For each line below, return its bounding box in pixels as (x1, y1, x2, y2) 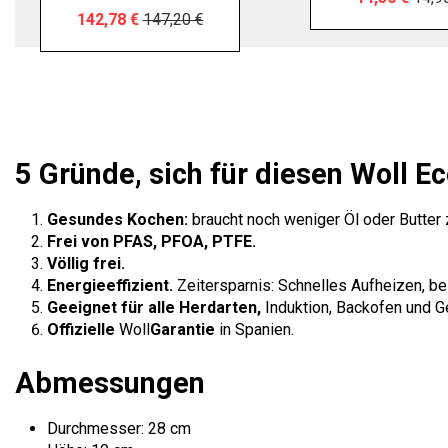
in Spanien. (215, 319, 294, 339)
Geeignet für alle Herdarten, (47, 297, 261, 317)
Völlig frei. (47, 253, 125, 273)
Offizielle (47, 319, 115, 339)
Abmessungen (15, 366, 205, 401)
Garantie (150, 319, 215, 339)
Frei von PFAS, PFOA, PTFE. (47, 231, 256, 251)
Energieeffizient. (47, 275, 177, 295)
